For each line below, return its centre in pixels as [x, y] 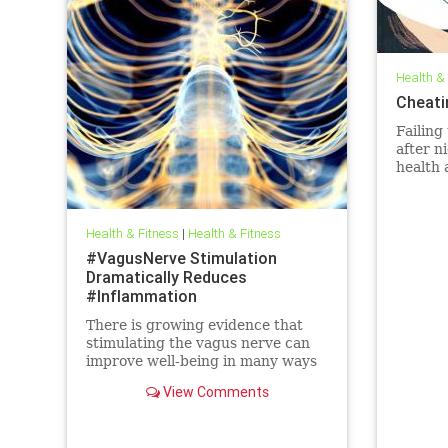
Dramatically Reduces [166, 277]
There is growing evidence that [194, 325]
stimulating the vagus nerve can [197, 343]
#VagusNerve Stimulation [181, 258]
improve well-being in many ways [201, 361]
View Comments [214, 392]
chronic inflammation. [161, 397]
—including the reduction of [183, 379]
